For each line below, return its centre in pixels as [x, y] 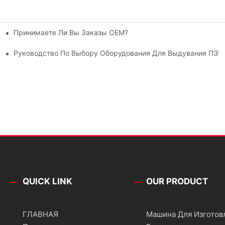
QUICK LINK [48, 182]
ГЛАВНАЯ [41, 214]
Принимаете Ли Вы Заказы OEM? [71, 32]
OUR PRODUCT [177, 182]
